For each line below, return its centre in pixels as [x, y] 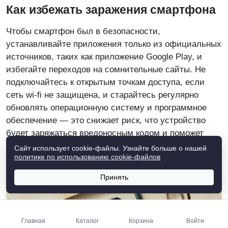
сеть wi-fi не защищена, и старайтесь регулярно [102, 95]
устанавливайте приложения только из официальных [114, 44]
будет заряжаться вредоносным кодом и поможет [105, 133]
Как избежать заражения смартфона [111, 9]
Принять [114, 177]
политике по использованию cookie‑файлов [87, 157]
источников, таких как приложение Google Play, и [104, 56]
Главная [33, 221]
